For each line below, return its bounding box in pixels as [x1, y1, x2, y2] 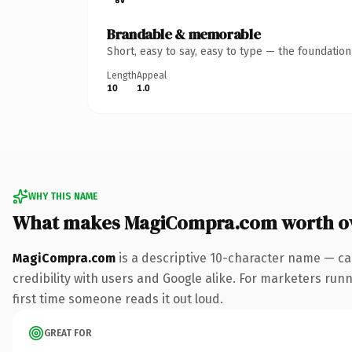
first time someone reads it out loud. [13, 291, 223, 306]
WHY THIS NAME [28, 190, 97, 202]
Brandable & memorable [107, 24, 261, 44]
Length [107, 69, 137, 81]
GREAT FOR [44, 327, 92, 339]
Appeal [137, 69, 167, 81]
